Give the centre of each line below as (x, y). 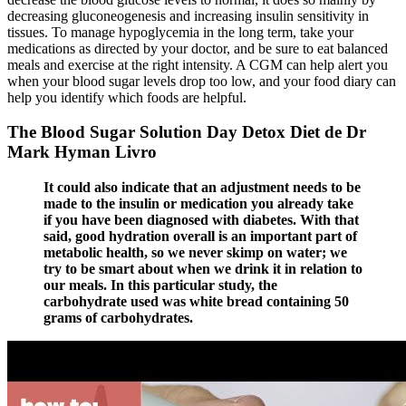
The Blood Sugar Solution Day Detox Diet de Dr (187, 132)
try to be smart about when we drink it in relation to (203, 269)
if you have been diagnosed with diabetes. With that (201, 220)
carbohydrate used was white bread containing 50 (196, 302)
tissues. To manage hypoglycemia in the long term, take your (180, 32)
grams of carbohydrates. (118, 318)
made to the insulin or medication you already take (198, 204)
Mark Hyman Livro (82, 152)
